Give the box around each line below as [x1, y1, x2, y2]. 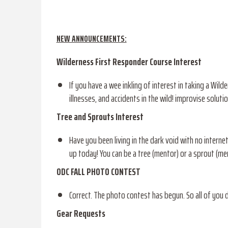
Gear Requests [56, 205, 105, 222]
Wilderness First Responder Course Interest [56, 53, 202, 70]
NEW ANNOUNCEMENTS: [56, 32, 127, 46]
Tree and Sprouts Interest [56, 108, 145, 125]
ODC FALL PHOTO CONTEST [56, 163, 142, 180]
